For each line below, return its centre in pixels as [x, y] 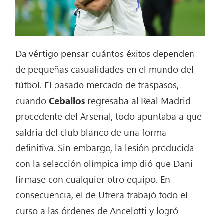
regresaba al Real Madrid [138, 100]
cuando [32, 100]
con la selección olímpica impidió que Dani [104, 163]
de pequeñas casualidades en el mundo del [105, 69]
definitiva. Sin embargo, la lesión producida [105, 147]
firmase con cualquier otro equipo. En [93, 179]
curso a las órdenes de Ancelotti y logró [97, 210]
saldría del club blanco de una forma [91, 131]
